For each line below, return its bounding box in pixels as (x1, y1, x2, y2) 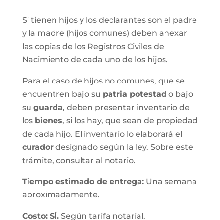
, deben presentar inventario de (62, 103, 190, 112)
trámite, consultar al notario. (22, 156, 136, 165)
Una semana (143, 177, 197, 186)
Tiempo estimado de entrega (22, 177, 142, 186)
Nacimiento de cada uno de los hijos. (22, 55, 168, 64)
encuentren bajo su (22, 89, 103, 99)
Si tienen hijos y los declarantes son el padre (22, 15, 197, 25)
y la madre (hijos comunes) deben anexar (22, 28, 187, 38)
